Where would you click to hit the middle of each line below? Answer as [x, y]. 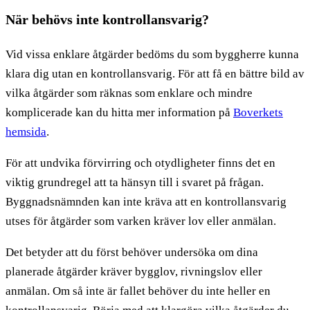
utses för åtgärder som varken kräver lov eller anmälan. [141, 221]
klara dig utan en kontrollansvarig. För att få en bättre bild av [155, 73]
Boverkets [258, 112]
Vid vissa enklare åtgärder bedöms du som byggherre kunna [152, 54]
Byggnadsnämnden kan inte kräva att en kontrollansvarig [146, 201]
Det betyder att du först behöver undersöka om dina [132, 252]
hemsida [26, 131]
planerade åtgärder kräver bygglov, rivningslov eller [134, 271]
